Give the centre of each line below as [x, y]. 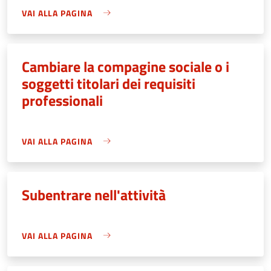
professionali [62, 100]
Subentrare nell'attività [94, 194]
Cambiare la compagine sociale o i [126, 66]
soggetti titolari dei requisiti [109, 83]
